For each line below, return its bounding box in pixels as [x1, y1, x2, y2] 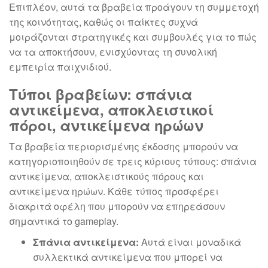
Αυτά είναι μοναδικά [139, 235, 241, 249]
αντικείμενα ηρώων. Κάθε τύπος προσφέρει [9, 184, 219, 198]
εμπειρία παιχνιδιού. [9, 60, 111, 74]
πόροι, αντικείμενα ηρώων [9, 115, 203, 135]
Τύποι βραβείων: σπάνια [9, 84, 193, 104]
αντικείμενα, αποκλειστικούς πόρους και [9, 169, 204, 183]
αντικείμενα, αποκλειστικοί [9, 99, 214, 120]
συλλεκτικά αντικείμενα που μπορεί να [33, 250, 223, 264]
